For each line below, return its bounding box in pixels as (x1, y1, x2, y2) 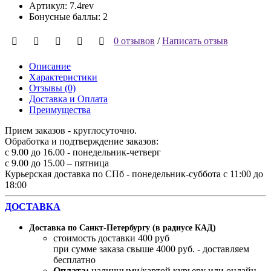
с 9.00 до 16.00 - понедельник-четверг (5, 147, 161, 158)
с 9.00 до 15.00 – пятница (5, 158, 109, 169)
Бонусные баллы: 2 (29, 11, 108, 22)
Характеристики (29, 72, 97, 83)
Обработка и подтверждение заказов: (5, 136, 158, 147)
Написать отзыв (162, 35, 228, 46)
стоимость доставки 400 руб (53, 233, 169, 244)
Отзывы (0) (29, 83, 76, 94)
